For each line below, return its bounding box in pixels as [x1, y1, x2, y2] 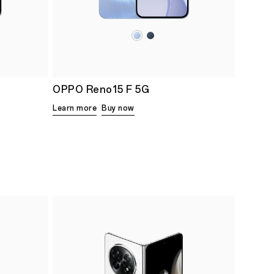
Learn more [53, 103, 97, 113]
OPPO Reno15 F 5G [53, 83, 149, 95]
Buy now [102, 103, 135, 113]
